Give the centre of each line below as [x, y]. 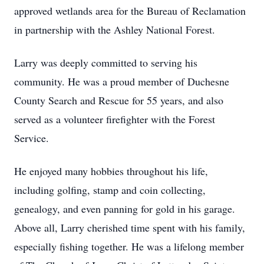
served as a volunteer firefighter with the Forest [115, 119]
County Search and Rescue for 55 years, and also [119, 100]
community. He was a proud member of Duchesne [122, 81]
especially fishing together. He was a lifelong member [129, 246]
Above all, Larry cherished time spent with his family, [130, 227]
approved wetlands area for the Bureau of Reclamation [130, 11]
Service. [32, 138]
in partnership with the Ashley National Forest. [115, 29]
